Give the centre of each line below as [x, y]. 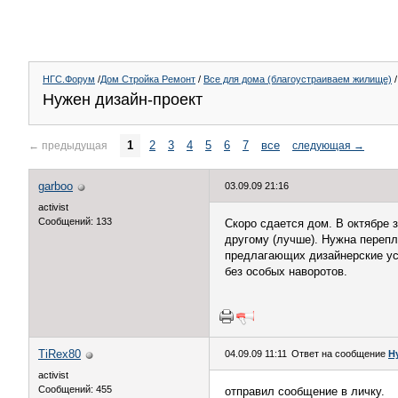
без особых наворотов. [286, 271]
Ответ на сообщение [340, 354]
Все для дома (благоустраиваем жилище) [298, 79]
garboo [56, 186]
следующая [322, 145]
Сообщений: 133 [75, 221]
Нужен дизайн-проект [123, 99]
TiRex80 [60, 354]
